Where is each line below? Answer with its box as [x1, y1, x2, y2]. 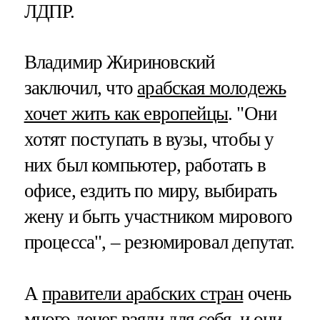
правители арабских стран [41, 282, 244, 304]
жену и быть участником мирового [24, 206, 293, 228]
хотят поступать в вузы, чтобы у [24, 129, 274, 151]
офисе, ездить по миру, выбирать [24, 180, 277, 202]
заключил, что [24, 77, 138, 99]
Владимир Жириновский [24, 51, 215, 74]
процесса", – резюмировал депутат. [24, 231, 295, 254]
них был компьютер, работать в [24, 154, 266, 176]
